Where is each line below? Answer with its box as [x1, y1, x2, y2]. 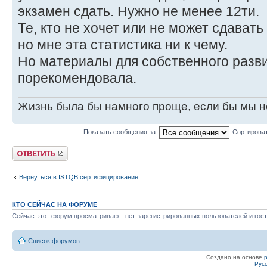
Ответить [12, 146, 41, 154]
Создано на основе [206, 253, 264, 260]
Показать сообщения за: [83, 128, 159, 136]
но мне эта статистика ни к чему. [18, 37, 228, 53]
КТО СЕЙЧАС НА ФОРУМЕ [12, 201, 97, 209]
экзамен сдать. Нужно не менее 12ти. [18, 4, 259, 20]
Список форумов [28, 237, 80, 244]
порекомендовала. [18, 70, 136, 86]
